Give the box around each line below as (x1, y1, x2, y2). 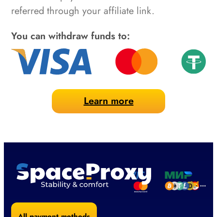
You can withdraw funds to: (11, 29, 130, 43)
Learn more (83, 93, 134, 108)
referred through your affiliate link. (11, 3, 155, 18)
